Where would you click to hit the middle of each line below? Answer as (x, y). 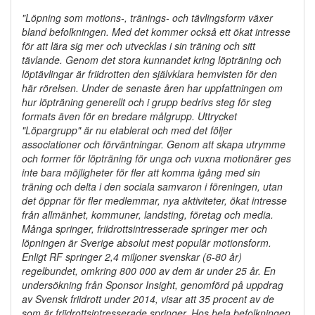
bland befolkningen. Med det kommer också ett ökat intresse (156, 32)
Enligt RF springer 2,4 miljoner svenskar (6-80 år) (132, 257)
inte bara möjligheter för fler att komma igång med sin (141, 173)
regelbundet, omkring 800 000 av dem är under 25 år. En (149, 271)
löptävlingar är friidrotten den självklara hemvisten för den (149, 74)
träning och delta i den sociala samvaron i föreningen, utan (152, 187)
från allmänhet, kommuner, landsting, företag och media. (148, 215)
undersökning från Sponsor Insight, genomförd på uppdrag (153, 285)
